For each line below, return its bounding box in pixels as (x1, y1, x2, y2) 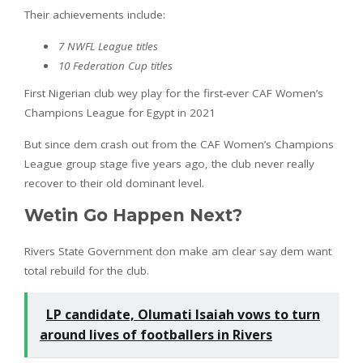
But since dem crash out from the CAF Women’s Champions (24, 136, 334, 152)
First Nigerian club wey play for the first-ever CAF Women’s (24, 85, 323, 100)
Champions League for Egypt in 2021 (24, 105, 216, 120)
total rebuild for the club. (24, 263, 149, 278)
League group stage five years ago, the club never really (24, 156, 314, 171)
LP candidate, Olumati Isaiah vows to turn (46, 305, 320, 323)
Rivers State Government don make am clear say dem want (24, 243, 331, 258)
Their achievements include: (24, 6, 165, 22)
